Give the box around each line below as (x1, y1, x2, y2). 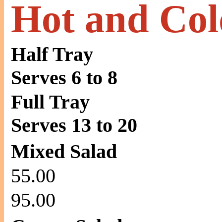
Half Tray (11, 43, 93, 65)
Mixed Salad (11, 140, 117, 163)
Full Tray (11, 91, 90, 113)
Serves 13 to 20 (11, 114, 137, 136)
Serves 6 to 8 (11, 66, 117, 89)
